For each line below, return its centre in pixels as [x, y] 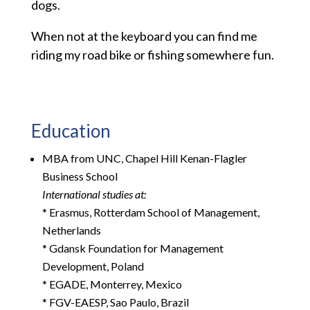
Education [71, 131]
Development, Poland [93, 266]
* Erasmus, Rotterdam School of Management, [151, 212]
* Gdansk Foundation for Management [133, 248]
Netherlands [71, 230]
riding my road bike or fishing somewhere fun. [152, 55]
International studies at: [94, 194]
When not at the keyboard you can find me [144, 36]
